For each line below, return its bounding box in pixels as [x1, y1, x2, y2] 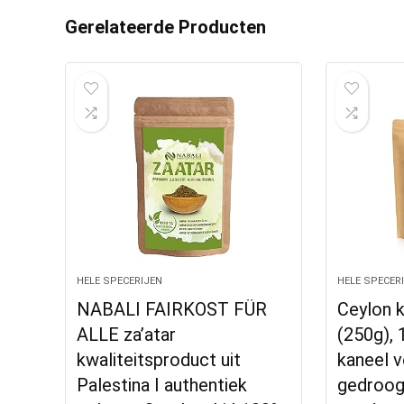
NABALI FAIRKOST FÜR [77, 298, 268, 320]
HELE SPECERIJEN [77, 275, 163, 287]
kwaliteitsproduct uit [77, 349, 242, 371]
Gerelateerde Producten [65, 16, 266, 38]
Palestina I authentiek [77, 374, 248, 396]
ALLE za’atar [77, 324, 177, 345]
